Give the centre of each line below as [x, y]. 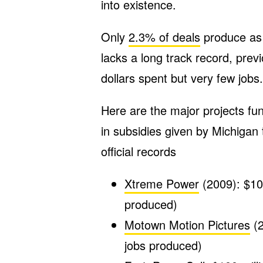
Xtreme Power [162, 183]
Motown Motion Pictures [187, 225]
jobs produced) [163, 245]
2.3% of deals [164, 37]
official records [139, 151]
